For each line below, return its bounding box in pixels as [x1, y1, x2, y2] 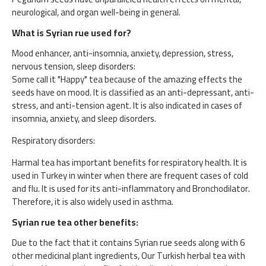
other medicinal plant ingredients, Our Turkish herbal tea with [12, 247, 245, 264]
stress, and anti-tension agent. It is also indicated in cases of [12, 97, 242, 114]
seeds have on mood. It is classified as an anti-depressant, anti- [12, 84, 254, 101]
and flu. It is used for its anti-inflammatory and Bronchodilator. [12, 180, 250, 197]
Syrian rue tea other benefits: [12, 213, 138, 231]
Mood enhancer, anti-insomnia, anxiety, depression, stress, [12, 45, 233, 62]
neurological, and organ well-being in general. [12, 4, 180, 21]
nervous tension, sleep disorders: [12, 58, 135, 75]
